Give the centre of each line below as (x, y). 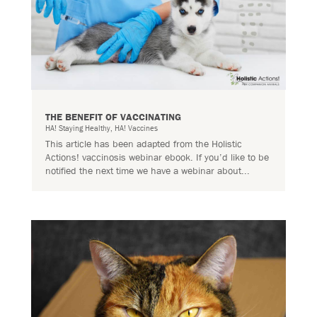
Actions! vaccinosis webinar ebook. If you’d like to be (157, 157)
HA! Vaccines (136, 128)
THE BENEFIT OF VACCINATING (113, 117)
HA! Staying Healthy (77, 128)
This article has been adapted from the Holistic (143, 144)
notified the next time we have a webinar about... (147, 171)
